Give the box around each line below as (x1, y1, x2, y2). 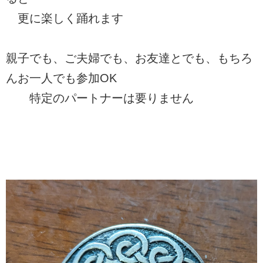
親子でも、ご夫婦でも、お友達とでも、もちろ (6, 51, 252, 65)
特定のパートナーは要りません (6, 91, 194, 104)
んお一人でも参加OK (6, 71, 117, 85)
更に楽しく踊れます (6, 11, 123, 25)
